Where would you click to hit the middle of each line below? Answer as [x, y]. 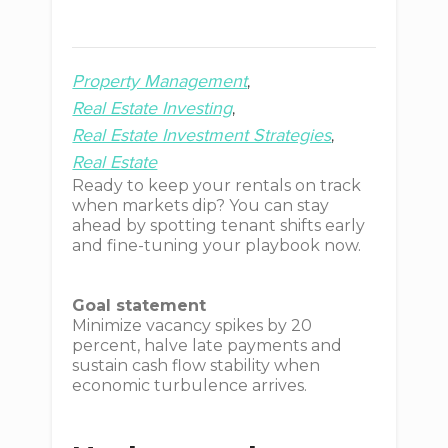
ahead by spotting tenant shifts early [219, 225]
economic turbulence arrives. [190, 385]
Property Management [160, 81]
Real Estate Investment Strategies [202, 135]
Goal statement [139, 305]
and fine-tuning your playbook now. [217, 245]
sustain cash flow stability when [196, 365]
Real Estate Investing [152, 108]
